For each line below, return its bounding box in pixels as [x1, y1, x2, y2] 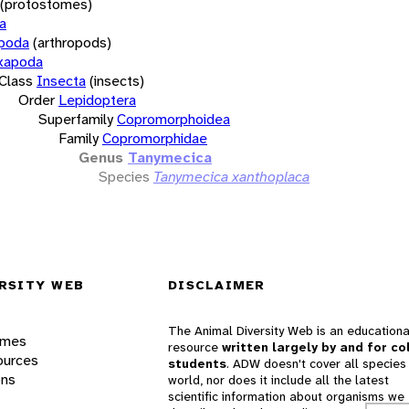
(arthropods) [33, 32, 111, 52]
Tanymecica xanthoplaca [153, 166, 309, 186]
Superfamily [38, 109, 113, 129]
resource [168, 339, 222, 356]
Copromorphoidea [117, 109, 230, 129]
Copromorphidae [102, 128, 207, 148]
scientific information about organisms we [168, 388, 404, 405]
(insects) [89, 70, 144, 90]
